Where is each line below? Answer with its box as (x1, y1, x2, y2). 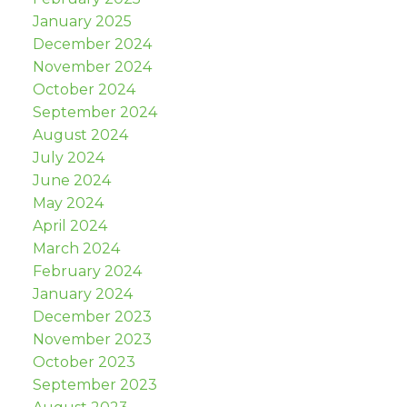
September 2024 (32, 103, 157, 121)
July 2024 (32, 148, 104, 166)
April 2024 (32, 216, 107, 234)
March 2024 (32, 239, 120, 257)
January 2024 (32, 284, 133, 303)
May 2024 (32, 194, 104, 212)
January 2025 (32, 12, 132, 30)
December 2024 (32, 35, 152, 53)
